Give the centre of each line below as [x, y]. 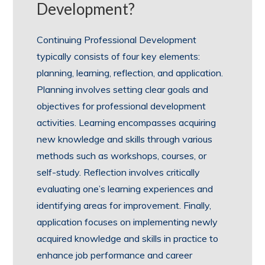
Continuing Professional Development [117, 40]
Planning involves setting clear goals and [123, 89]
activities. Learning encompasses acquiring [127, 122]
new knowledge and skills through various [125, 139]
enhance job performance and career [115, 255]
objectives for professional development [122, 106]
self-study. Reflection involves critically [119, 172]
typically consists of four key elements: [119, 56]
